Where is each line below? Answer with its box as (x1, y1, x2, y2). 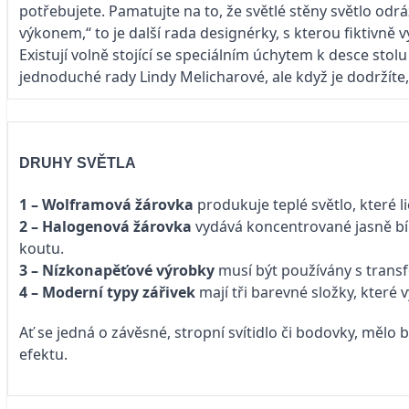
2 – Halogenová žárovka (19, 216, 192, 237)
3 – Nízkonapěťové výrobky (19, 260, 215, 281)
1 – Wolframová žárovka (19, 194, 194, 215)
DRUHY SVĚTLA (19, 155, 136, 172)
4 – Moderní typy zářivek (19, 282, 195, 303)
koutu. (19, 238, 64, 259)
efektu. (19, 344, 68, 365)
